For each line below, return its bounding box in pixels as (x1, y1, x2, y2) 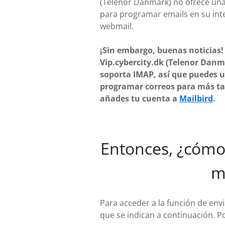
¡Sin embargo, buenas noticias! (100, 45, 223, 56)
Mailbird (179, 93, 213, 104)
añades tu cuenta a (100, 93, 179, 104)
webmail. (100, 21, 134, 32)
